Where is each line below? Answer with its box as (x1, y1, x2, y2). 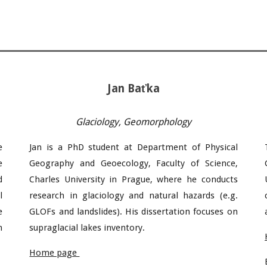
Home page (29, 247, 80, 258)
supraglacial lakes (29, 222, 104, 233)
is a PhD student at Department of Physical (42, 142, 238, 153)
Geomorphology (123, 116, 191, 128)
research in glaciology (29, 190, 125, 201)
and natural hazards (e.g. (129, 190, 238, 201)
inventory (104, 222, 143, 233)
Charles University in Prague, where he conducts (29, 174, 238, 185)
